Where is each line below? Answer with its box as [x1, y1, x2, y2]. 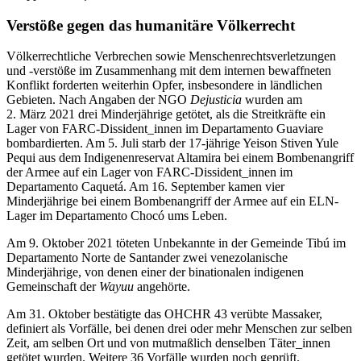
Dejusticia [190, 93, 242, 107]
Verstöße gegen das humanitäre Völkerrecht [6, 16, 295, 34]
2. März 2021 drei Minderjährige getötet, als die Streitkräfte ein [6, 107, 326, 122]
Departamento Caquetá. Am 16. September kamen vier [6, 180, 284, 194]
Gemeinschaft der [6, 280, 99, 294]
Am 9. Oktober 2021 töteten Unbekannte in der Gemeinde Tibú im [6, 236, 346, 251]
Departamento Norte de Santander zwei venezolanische [6, 251, 288, 265]
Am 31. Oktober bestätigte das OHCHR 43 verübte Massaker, [6, 307, 322, 322]
